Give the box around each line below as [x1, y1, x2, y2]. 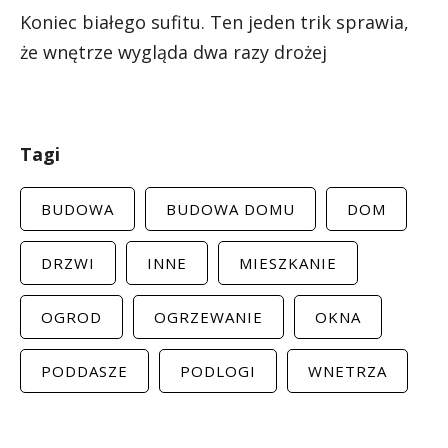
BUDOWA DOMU [166, 198, 295, 219]
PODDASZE [41, 360, 128, 381]
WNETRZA [308, 360, 387, 381]
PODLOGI [180, 360, 256, 381]
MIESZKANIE [239, 252, 337, 273]
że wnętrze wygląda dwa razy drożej [20, 39, 327, 64]
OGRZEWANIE [154, 306, 263, 327]
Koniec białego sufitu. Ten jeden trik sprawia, [20, 9, 409, 34]
